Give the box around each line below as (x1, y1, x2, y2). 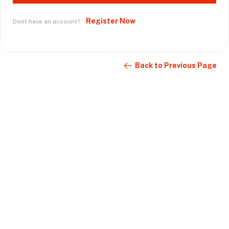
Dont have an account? (13, 17, 82, 25)
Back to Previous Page (135, 61, 217, 70)
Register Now (86, 16, 135, 25)
